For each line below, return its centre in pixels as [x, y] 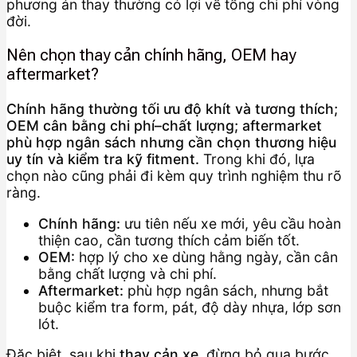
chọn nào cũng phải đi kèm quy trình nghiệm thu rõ [174, 175]
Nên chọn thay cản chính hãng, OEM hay [151, 55]
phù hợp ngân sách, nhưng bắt [226, 290]
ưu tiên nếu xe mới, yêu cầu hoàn [231, 223]
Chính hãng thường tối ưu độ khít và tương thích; [172, 108]
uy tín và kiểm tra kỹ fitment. [103, 159]
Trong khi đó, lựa [257, 159]
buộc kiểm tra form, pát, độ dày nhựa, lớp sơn [190, 307]
